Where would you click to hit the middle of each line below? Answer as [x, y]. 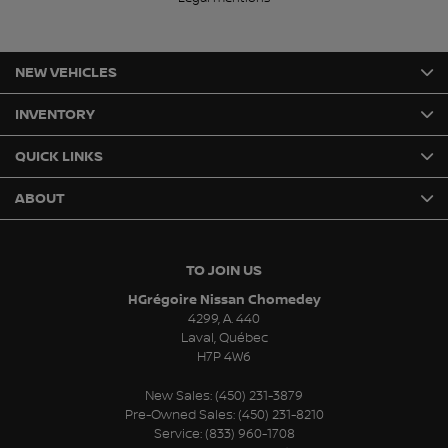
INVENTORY [55, 114]
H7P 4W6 [224, 356]
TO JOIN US [224, 270]
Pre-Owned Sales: [181, 414]
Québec [243, 337]
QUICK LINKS [59, 156]
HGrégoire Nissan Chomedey [224, 299]
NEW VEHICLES [66, 72]
